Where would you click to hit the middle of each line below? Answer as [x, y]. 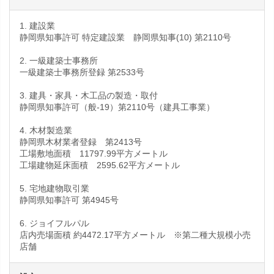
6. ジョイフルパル [54, 223]
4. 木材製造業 [46, 130]
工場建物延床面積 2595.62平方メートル [100, 165]
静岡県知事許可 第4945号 [69, 200]
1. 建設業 [37, 26]
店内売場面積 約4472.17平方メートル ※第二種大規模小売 [135, 235]
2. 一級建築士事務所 [59, 61]
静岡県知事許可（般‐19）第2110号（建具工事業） [117, 107]
